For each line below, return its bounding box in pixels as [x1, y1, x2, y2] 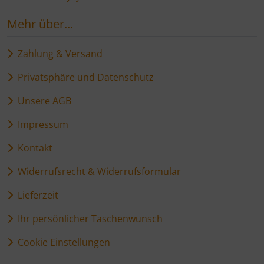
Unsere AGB [13, 94, 71, 107]
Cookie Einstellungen [13, 235, 110, 249]
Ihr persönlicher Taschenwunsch [13, 212, 163, 225]
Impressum [13, 117, 68, 131]
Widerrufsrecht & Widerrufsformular [13, 164, 181, 178]
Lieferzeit [13, 188, 58, 202]
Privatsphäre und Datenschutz [13, 70, 154, 84]
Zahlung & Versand [13, 47, 103, 60]
